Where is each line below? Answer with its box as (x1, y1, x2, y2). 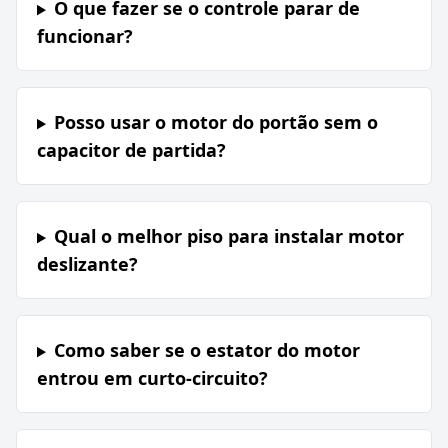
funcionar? (37, 24, 133, 49)
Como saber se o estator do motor (53, 338, 360, 363)
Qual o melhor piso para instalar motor (53, 224, 404, 249)
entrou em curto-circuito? (37, 366, 268, 391)
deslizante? (37, 252, 138, 277)
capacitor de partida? (37, 138, 226, 163)
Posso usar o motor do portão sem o (53, 110, 378, 135)
